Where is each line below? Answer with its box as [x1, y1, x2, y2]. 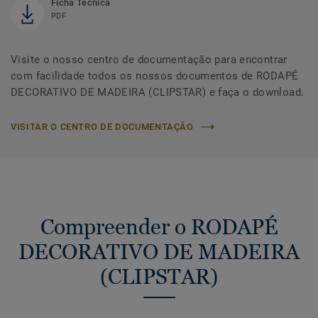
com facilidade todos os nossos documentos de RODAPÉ [11, 70, 299, 83]
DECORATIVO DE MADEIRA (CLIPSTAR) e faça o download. [11, 86, 305, 99]
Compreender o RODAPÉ [40, 214, 278, 240]
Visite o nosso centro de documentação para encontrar [11, 53, 287, 67]
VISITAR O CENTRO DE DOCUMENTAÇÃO [11, 121, 194, 133]
